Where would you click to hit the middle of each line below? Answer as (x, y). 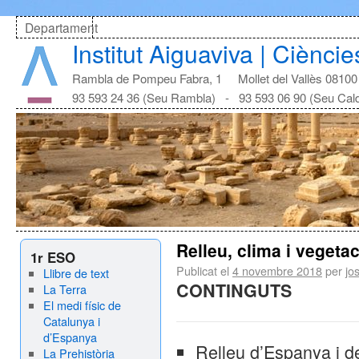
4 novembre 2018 (277, 270)
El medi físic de (82, 305)
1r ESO (53, 257)
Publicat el (203, 270)
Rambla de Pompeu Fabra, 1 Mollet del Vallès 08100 (215, 78)
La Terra (65, 289)
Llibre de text (76, 273)
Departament (61, 27)
